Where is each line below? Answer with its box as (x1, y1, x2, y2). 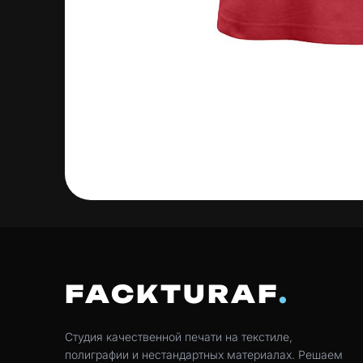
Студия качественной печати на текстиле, (65, 329, 293, 344)
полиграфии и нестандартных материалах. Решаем (65, 347, 343, 361)
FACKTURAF (65, 278, 279, 309)
